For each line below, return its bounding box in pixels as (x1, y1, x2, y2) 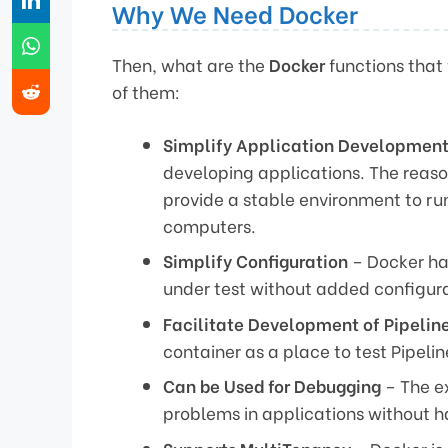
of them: (112, 79, 180, 105)
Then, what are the (112, 52, 269, 78)
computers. (163, 212, 256, 238)
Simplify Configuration (163, 248, 348, 274)
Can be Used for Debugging (163, 373, 381, 399)
